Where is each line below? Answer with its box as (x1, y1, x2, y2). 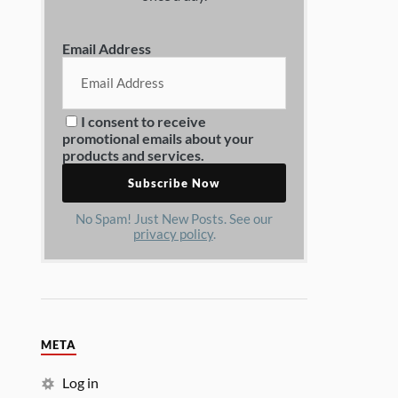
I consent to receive (81, 113, 207, 130)
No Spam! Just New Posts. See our (76, 211, 274, 227)
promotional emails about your (62, 130, 255, 147)
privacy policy (132, 227, 213, 242)
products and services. (62, 147, 205, 163)
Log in (62, 374, 99, 391)
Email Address (62, 40, 152, 57)
